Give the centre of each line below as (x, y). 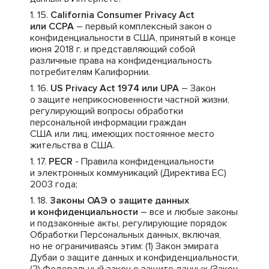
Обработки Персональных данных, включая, (125, 235)
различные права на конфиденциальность (121, 61)
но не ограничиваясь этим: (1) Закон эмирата (124, 246)
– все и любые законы (188, 212)
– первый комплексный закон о (143, 26)
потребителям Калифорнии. (90, 72)
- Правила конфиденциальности (143, 162)
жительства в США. (72, 145)
